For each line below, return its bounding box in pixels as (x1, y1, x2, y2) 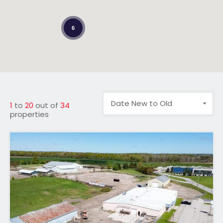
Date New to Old (111, 98, 172, 109)
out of (35, 100, 60, 111)
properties (10, 109, 49, 119)
